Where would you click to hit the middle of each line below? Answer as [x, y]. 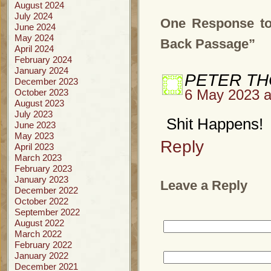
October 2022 [41, 201]
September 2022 [47, 212]
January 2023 [41, 179]
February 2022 [43, 245]
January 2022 [41, 256]
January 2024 [41, 70]
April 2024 [34, 49]
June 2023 [35, 125]
